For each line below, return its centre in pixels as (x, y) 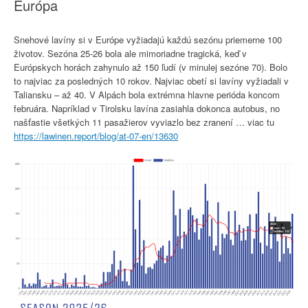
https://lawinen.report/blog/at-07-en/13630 (96, 136)
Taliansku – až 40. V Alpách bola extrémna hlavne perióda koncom (147, 95)
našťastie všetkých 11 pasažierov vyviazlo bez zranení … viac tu (144, 122)
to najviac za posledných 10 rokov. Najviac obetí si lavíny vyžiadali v (151, 81)
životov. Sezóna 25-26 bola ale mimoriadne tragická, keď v (130, 53)
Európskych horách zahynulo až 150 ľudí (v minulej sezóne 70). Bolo (151, 67)
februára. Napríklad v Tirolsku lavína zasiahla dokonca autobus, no (147, 108)
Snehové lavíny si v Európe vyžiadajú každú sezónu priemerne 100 (148, 40)
